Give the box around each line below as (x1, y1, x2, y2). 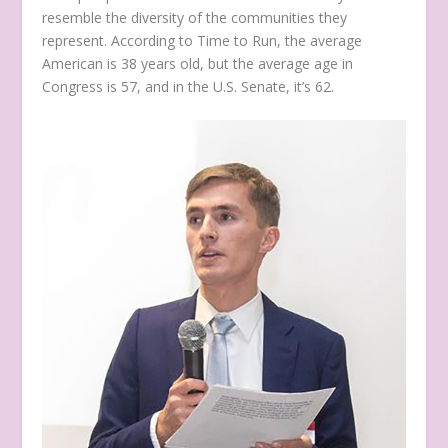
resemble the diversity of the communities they (42, 8, 348, 28)
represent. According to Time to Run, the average (42, 31, 363, 51)
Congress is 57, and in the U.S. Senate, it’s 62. (42, 77, 339, 97)
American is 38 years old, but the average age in (42, 54, 354, 74)
